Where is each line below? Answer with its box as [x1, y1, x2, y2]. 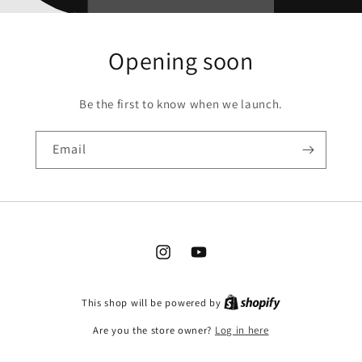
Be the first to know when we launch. [78, 95, 284, 112]
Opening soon [108, 44, 254, 77]
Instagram [154, 253, 208, 268]
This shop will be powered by [81, 296, 225, 309]
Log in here [214, 323, 269, 337]
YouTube [189, 253, 234, 268]
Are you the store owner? [93, 323, 215, 337]
